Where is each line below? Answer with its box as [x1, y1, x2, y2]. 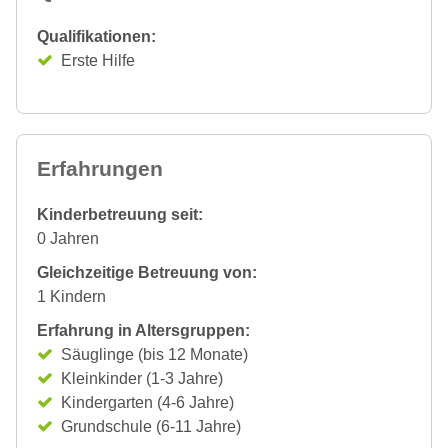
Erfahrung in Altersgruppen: [37, 322, 250, 339]
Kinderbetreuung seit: [37, 206, 203, 223]
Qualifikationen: [37, 28, 156, 45]
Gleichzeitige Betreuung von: [37, 264, 257, 281]
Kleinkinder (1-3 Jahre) [61, 370, 223, 387]
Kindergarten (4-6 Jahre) [61, 394, 234, 411]
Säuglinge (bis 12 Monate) [61, 346, 248, 363]
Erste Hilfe [61, 52, 135, 69]
